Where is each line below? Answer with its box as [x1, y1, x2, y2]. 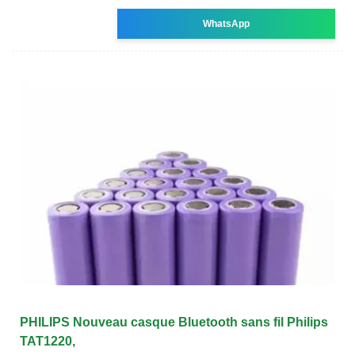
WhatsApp [203, 17, 250, 29]
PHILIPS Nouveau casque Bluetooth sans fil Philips [20, 315, 328, 329]
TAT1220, [20, 334, 75, 348]
